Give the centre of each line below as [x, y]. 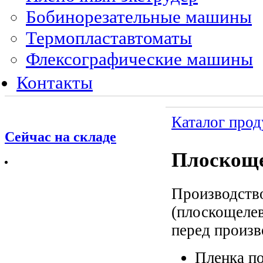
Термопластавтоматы [109, 38]
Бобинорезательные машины [139, 16]
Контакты [55, 82]
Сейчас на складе [60, 136]
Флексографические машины [139, 59]
